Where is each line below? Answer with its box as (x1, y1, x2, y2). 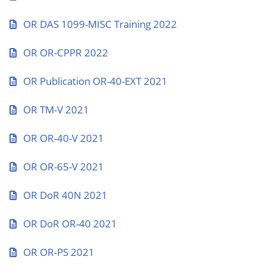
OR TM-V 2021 (23, 103, 89, 116)
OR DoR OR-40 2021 (23, 217, 117, 230)
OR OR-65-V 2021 (23, 160, 104, 173)
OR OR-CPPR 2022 (23, 46, 108, 59)
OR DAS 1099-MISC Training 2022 (23, 17, 177, 31)
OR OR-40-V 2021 (23, 131, 104, 145)
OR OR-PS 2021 (23, 245, 94, 259)
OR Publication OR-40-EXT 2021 (23, 74, 167, 88)
